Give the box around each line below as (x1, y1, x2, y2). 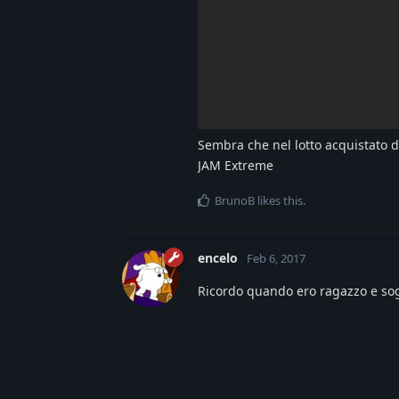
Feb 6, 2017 (247, 249, 305, 266)
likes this (255, 191, 303, 208)
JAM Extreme (198, 156, 273, 174)
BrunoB (215, 191, 255, 208)
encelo (198, 248, 238, 266)
